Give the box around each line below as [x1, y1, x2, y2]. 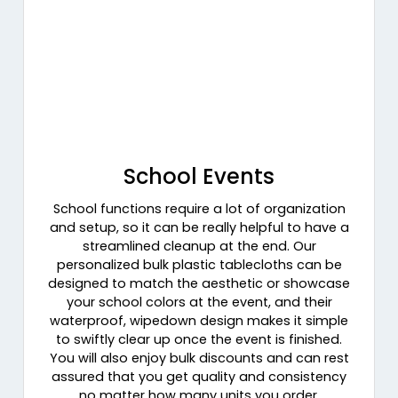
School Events [123, 162, 275, 192]
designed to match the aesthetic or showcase [48, 275, 350, 293]
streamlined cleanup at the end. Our [82, 237, 316, 256]
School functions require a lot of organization [52, 200, 346, 219]
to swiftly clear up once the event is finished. [56, 330, 342, 349]
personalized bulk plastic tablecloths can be [56, 256, 342, 275]
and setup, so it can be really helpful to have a [49, 219, 349, 237]
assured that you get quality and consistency [52, 368, 346, 386]
